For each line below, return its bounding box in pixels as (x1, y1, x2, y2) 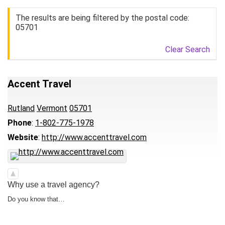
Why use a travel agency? (8, 180, 99, 189)
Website (8, 133, 38, 142)
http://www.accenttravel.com (42, 133, 147, 142)
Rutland (8, 103, 35, 113)
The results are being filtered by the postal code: (16, 13, 189, 23)
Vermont (37, 103, 67, 113)
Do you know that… (8, 195, 65, 203)
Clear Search (165, 45, 210, 54)
